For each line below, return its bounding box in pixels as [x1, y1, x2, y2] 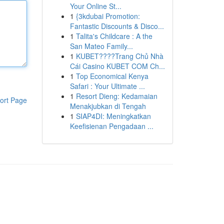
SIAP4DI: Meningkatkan [75, 111, 151, 121]
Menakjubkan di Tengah [69, 101, 146, 111]
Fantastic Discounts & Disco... [69, 21, 164, 31]
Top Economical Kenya [75, 71, 148, 81]
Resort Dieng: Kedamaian [75, 91, 157, 101]
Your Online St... [69, 1, 121, 11]
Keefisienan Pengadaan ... [69, 121, 153, 131]
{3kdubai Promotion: [75, 11, 140, 21]
